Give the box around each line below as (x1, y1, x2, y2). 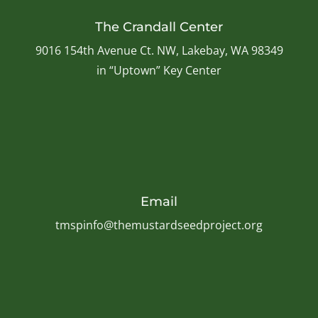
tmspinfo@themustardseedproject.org (55, 216, 263, 233)
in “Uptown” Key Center (97, 62, 221, 78)
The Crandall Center (95, 18, 223, 35)
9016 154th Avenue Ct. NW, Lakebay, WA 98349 (35, 42, 283, 58)
